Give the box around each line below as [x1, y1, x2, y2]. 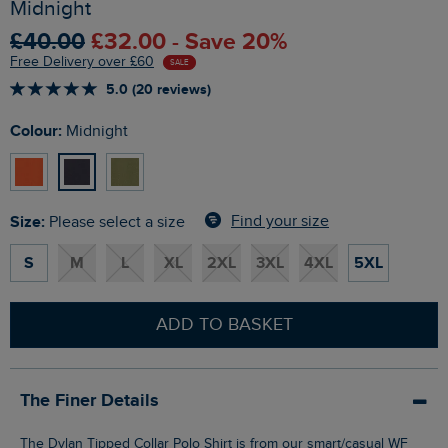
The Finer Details [20, 389, 159, 412]
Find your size [231, 212, 329, 232]
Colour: [21, 120, 62, 141]
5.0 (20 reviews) [106, 80, 211, 98]
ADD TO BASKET [155, 313, 293, 335]
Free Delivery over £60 [10, 53, 154, 70]
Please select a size [49, 212, 185, 232]
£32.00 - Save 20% [91, 27, 287, 56]
